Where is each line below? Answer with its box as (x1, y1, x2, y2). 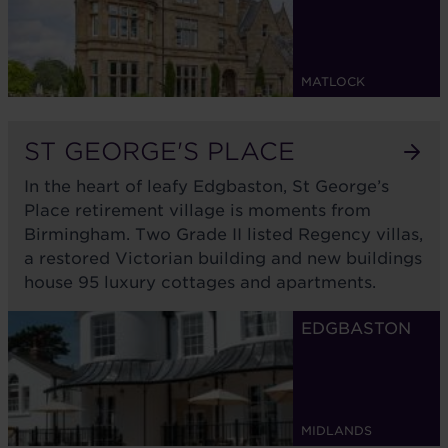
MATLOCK (301, 74, 365, 89)
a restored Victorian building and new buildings (24, 249, 422, 268)
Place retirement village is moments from (24, 201, 371, 220)
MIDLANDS (301, 423, 372, 438)
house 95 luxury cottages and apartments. (24, 273, 376, 292)
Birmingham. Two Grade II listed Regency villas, (24, 225, 423, 244)
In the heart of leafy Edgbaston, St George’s (24, 177, 389, 196)
